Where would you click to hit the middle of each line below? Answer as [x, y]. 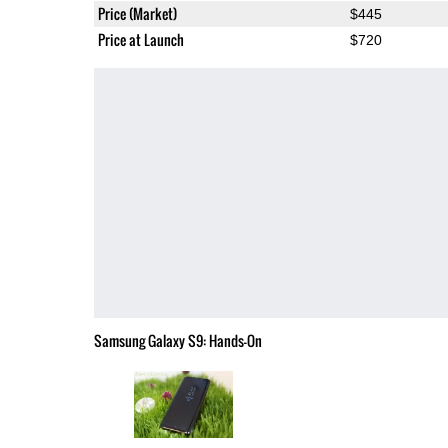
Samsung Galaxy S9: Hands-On [177, 340]
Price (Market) [137, 13]
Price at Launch [140, 39]
